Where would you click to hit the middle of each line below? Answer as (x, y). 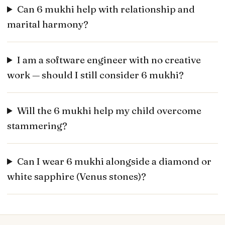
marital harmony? (48, 24)
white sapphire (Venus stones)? (77, 176)
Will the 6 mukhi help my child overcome (109, 110)
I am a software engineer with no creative (109, 60)
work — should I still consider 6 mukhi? (95, 75)
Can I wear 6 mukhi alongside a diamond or (115, 161)
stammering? (37, 126)
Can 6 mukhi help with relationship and (106, 9)
